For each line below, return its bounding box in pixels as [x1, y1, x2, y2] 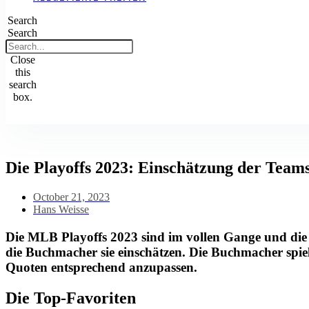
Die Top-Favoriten [6, 288, 136, 307]
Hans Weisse [33, 203, 89, 215]
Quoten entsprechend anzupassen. [6, 260, 197, 275]
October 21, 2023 [33, 191, 110, 203]
